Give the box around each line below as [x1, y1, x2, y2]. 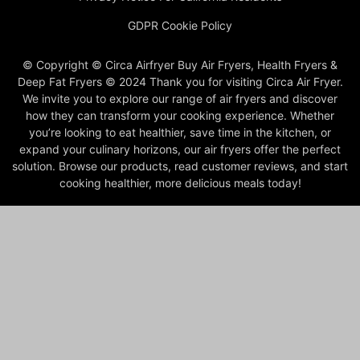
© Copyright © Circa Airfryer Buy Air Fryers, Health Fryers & [22, 57, 337, 72]
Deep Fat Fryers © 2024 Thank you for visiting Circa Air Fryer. [17, 74, 343, 88]
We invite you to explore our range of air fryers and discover [22, 91, 337, 105]
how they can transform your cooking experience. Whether [26, 108, 334, 122]
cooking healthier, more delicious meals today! [59, 175, 301, 190]
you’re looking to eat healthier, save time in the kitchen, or [29, 125, 331, 139]
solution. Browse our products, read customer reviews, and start [12, 158, 348, 173]
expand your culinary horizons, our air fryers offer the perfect [19, 141, 341, 156]
